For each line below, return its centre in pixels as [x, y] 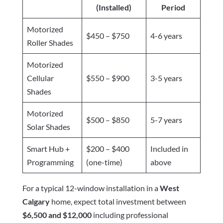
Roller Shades [50, 43]
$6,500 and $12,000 [57, 215]
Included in [169, 149]
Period [173, 7]
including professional [130, 215]
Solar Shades [48, 127]
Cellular [40, 78]
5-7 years [166, 120]
